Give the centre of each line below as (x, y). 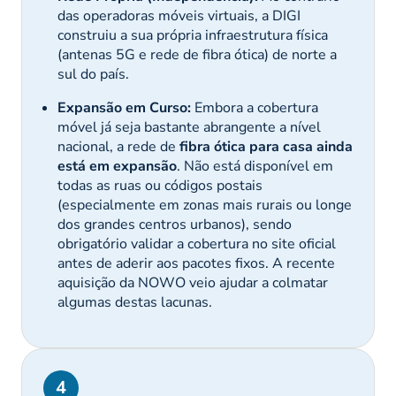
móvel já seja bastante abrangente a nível (189, 127)
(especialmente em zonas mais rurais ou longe (205, 205)
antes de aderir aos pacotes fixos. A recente (196, 263)
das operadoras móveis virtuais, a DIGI (179, 16)
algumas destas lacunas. (135, 302)
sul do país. (93, 74)
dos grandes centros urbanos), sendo (175, 225)
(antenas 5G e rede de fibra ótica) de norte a (197, 55)
